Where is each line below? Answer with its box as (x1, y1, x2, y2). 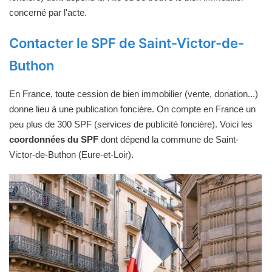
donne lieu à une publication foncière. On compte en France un (9, 104, 256, 115)
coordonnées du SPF (9, 134, 98, 145)
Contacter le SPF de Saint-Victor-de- (9, 35, 244, 52)
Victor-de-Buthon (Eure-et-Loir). (9, 149, 134, 160)
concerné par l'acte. (9, 7, 87, 18)
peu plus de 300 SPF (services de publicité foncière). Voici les (9, 119, 253, 130)
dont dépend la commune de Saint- (98, 134, 239, 145)
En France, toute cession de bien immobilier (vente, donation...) (9, 89, 258, 100)
